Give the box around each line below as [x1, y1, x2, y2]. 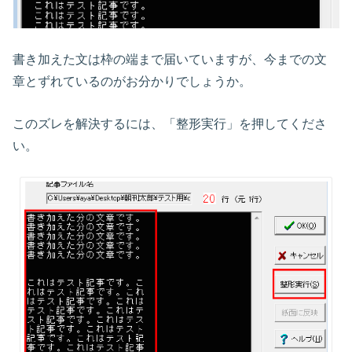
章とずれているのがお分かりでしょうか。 [13, 73, 252, 88]
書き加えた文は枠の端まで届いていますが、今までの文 [13, 51, 328, 66]
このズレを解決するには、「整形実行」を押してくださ [13, 115, 328, 130]
